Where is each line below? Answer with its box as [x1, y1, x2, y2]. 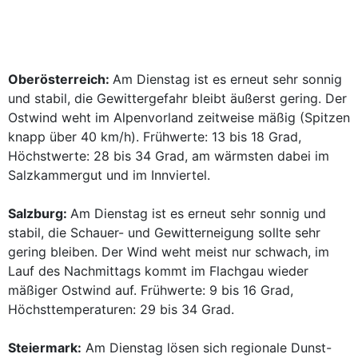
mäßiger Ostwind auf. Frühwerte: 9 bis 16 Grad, [8, 282, 293, 298]
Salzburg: [8, 205, 70, 221]
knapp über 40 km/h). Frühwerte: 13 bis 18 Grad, [8, 129, 301, 145]
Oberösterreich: [8, 71, 113, 87]
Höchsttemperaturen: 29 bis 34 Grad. [8, 301, 234, 317]
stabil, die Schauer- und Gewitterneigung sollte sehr [8, 225, 320, 241]
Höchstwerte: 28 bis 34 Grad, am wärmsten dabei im [8, 148, 329, 164]
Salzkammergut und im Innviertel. [8, 167, 210, 183]
